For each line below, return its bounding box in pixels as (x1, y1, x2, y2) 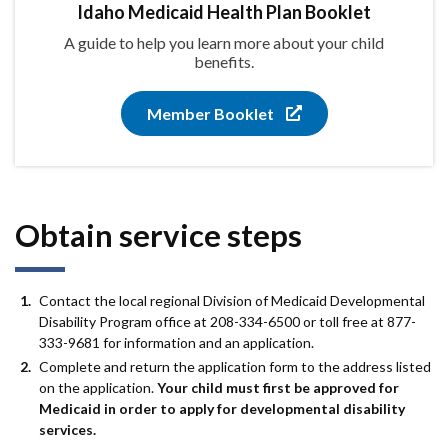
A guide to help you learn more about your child (64, 32, 384, 52)
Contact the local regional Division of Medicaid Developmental (39, 291, 425, 309)
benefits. (194, 51, 254, 71)
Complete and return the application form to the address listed (39, 358, 431, 376)
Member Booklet (146, 103, 274, 123)
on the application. (39, 379, 157, 397)
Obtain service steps (15, 215, 302, 254)
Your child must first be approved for (157, 379, 399, 397)
